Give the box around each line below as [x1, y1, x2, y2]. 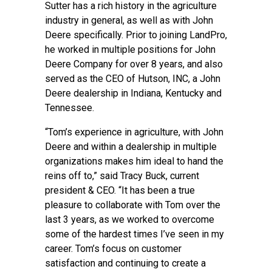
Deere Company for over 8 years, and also [45, 58, 223, 70]
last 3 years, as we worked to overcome [45, 214, 214, 225]
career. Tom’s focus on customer [45, 243, 182, 254]
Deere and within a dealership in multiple [45, 141, 217, 152]
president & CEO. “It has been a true [45, 185, 195, 196]
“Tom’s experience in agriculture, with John [45, 126, 223, 138]
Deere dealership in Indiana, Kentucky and [45, 87, 222, 99]
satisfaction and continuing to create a [45, 257, 206, 269]
